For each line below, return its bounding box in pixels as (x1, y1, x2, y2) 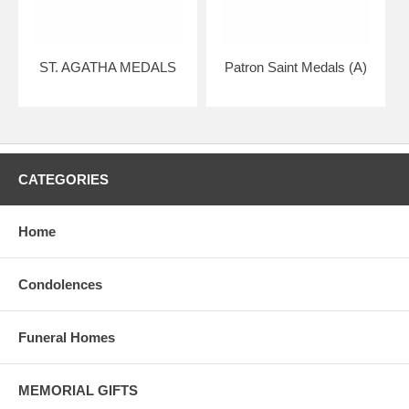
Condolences (18, 276, 102, 292)
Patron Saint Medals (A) (224, 58, 367, 75)
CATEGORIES (18, 171, 109, 187)
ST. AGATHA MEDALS (38, 58, 176, 75)
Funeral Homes (18, 329, 115, 345)
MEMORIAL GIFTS (18, 382, 138, 398)
